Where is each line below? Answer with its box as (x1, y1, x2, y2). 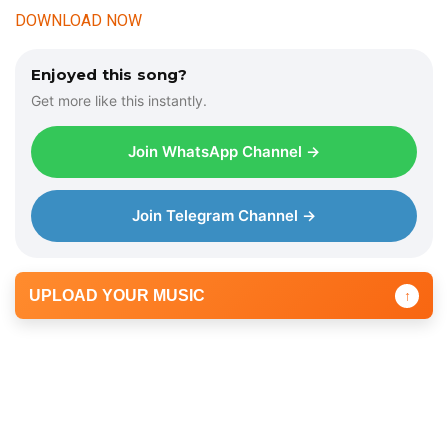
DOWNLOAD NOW (15, 11, 142, 30)
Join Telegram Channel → (132, 206, 316, 225)
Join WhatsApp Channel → (128, 142, 320, 161)
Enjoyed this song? (31, 65, 188, 84)
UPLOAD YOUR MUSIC (29, 287, 205, 304)
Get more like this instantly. (31, 92, 207, 109)
